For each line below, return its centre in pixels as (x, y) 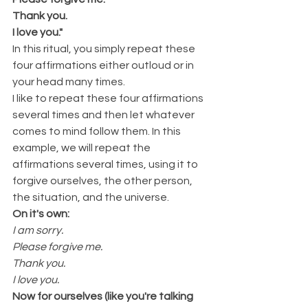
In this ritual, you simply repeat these (105, 48)
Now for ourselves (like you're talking (104, 296)
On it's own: (41, 213)
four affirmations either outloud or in (104, 65)
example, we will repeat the (82, 147)
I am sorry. (38, 230)
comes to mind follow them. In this (98, 131)
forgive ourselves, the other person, (103, 180)
